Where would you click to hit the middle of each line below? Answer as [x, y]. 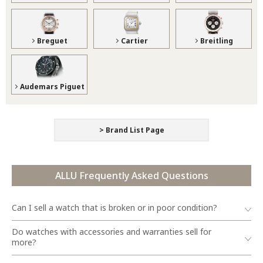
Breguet [52, 41]
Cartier [134, 41]
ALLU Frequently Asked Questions [131, 175]
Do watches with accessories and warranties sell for [112, 231]
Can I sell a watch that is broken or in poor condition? [114, 207]
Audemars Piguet [52, 86]
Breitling [216, 41]
